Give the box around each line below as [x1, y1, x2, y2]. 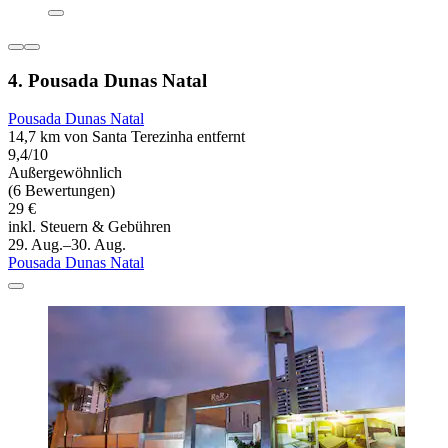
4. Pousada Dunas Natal [8, 69, 207, 91]
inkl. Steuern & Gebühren [8, 218, 171, 236]
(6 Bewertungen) [8, 182, 115, 200]
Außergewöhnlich [8, 164, 122, 182]
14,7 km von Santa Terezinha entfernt [8, 128, 245, 146]
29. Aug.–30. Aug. [8, 236, 126, 254]
